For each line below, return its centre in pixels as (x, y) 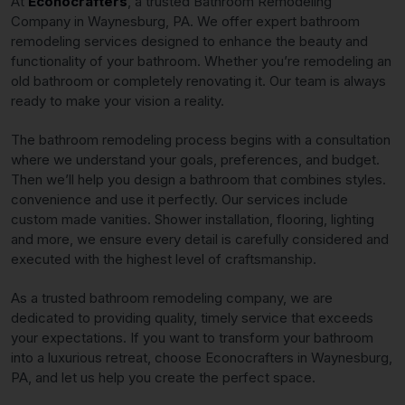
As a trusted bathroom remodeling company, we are (172, 297)
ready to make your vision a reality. (118, 100)
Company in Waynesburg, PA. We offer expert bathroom (185, 21)
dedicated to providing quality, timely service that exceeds (192, 317)
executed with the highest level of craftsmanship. (164, 259)
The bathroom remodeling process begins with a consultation (201, 139)
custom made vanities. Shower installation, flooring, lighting (193, 219)
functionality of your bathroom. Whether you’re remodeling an (201, 61)
